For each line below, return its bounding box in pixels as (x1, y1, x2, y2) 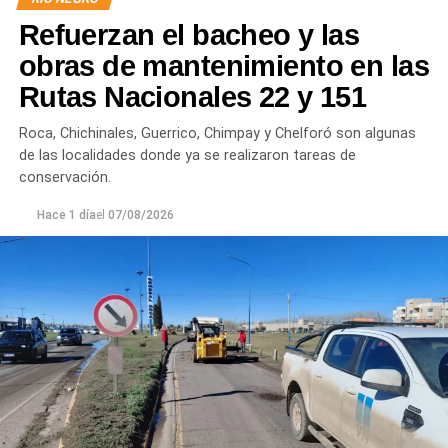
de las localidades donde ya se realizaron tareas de (18, 146, 356, 164)
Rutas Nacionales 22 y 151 (18, 80, 367, 113)
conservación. (18, 168, 111, 186)
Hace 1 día (36, 207, 96, 222)
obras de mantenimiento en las (18, 49, 429, 82)
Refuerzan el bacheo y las (18, 18, 360, 51)
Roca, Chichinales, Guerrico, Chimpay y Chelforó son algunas (18, 124, 416, 142)
